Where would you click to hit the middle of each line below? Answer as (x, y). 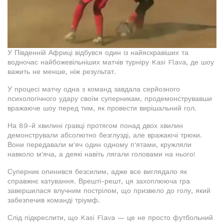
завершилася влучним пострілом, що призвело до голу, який (109, 191)
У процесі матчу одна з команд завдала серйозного (94, 89)
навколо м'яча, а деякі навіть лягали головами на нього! (101, 154)
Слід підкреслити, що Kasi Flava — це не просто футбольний (110, 218)
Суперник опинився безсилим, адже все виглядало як (97, 172)
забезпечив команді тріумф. (54, 200)
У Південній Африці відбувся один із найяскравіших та (98, 53)
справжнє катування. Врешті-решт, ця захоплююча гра (99, 181)
